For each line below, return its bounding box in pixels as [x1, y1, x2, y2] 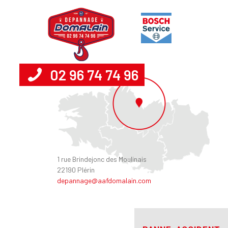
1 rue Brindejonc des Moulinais [57, 155, 147, 163]
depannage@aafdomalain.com [57, 176, 151, 185]
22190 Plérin [57, 165, 95, 174]
